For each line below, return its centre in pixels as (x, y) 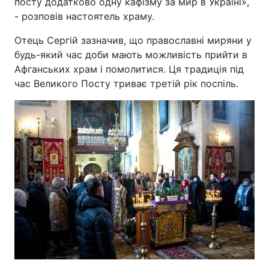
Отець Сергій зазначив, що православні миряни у (133, 40)
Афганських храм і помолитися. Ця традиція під (129, 69)
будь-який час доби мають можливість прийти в (131, 55)
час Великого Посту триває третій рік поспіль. (126, 83)
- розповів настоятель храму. (84, 16)
